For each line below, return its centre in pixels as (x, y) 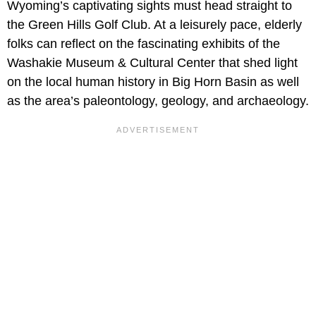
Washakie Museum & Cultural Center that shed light (152, 63)
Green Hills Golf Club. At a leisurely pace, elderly (165, 25)
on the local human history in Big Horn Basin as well (153, 82)
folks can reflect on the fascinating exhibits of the (144, 44)
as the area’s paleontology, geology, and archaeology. (158, 101)
